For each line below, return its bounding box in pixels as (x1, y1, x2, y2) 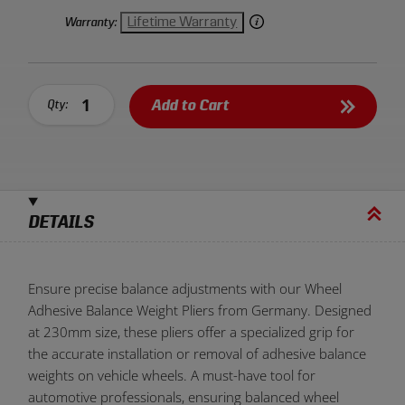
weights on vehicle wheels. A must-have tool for (28, 365, 316, 384)
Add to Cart (151, 97, 230, 115)
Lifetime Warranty (127, 14, 238, 30)
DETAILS (28, 214, 94, 233)
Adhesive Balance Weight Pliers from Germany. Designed (28, 300, 372, 319)
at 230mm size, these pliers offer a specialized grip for (28, 322, 355, 341)
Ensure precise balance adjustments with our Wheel (28, 278, 343, 297)
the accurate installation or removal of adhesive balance (28, 344, 367, 363)
